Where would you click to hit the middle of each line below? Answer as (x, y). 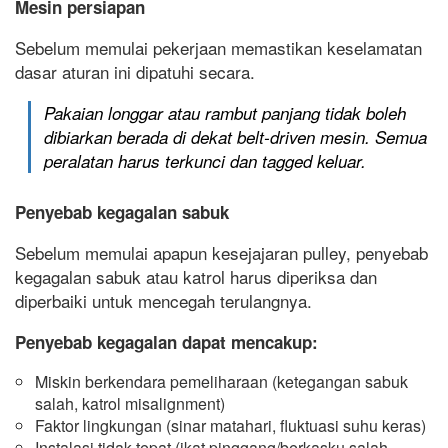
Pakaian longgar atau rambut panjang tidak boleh (225, 113)
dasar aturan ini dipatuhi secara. (135, 72)
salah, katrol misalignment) (130, 403)
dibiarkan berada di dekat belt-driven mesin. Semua (236, 137)
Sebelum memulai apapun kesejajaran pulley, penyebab (221, 252)
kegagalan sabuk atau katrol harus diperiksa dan (196, 276)
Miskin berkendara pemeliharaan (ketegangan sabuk (221, 381)
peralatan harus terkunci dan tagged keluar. (205, 161)
